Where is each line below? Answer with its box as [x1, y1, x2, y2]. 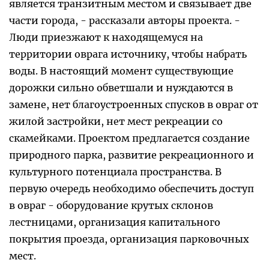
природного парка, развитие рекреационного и [9, 149, 254, 162]
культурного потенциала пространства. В [9, 166, 222, 178]
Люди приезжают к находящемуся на [9, 31, 203, 44]
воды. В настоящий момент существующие [9, 65, 234, 77]
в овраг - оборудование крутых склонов [9, 199, 213, 212]
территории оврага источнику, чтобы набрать [9, 48, 247, 61]
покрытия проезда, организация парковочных [9, 233, 249, 246]
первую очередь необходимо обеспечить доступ [9, 183, 254, 195]
